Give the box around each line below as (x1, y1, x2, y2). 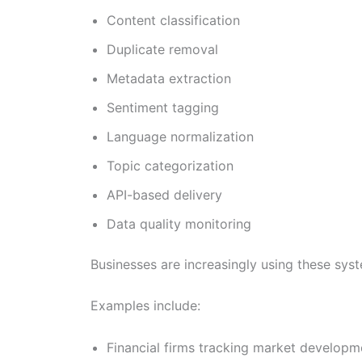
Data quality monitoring (107, 215, 251, 232)
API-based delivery (107, 186, 222, 203)
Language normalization (107, 128, 254, 145)
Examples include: (90, 297, 200, 314)
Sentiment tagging (107, 99, 219, 116)
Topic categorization (107, 157, 234, 174)
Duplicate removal (107, 40, 218, 57)
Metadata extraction (107, 69, 231, 86)
